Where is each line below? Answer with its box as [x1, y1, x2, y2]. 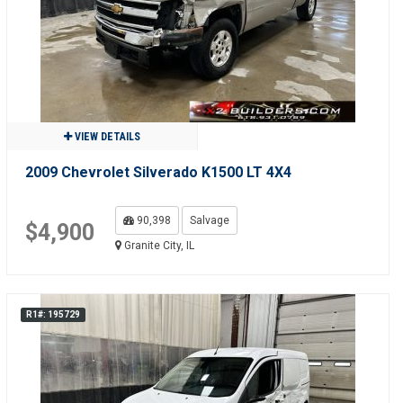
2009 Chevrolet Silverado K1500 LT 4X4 [24, 164, 291, 181]
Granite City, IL [121, 239, 194, 252]
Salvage [189, 214, 229, 227]
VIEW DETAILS [71, 130, 140, 143]
